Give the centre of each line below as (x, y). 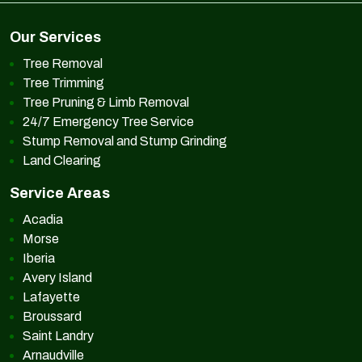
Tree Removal (63, 63)
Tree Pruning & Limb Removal (106, 102)
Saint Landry (58, 335)
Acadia (43, 219)
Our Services (55, 37)
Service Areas (60, 193)
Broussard (52, 316)
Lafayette (51, 297)
